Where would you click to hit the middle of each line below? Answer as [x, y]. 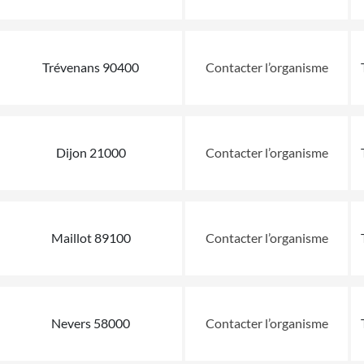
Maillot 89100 [91, 237]
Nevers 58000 [91, 323]
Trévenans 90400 [91, 67]
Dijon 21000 [91, 152]
